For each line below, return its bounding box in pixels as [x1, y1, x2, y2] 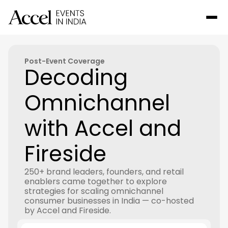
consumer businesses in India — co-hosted [24, 195, 194, 207]
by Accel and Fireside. [24, 205, 111, 216]
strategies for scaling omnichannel [24, 185, 163, 197]
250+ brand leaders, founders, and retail [24, 166, 184, 178]
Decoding [24, 63, 128, 93]
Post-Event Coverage [24, 56, 105, 66]
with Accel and [24, 113, 181, 144]
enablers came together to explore [24, 176, 167, 187]
